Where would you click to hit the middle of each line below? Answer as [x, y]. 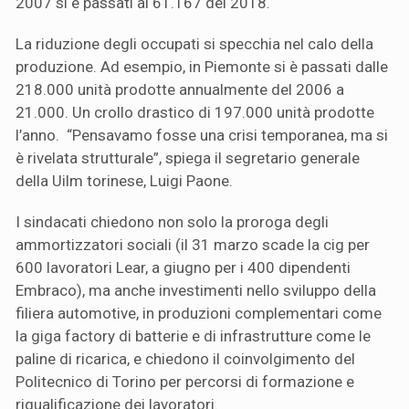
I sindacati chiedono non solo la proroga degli [172, 221]
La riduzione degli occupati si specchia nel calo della [194, 43]
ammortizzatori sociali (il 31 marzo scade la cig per [193, 244]
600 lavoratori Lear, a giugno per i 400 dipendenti [183, 267]
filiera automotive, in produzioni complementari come [199, 313]
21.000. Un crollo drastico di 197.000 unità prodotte [195, 112]
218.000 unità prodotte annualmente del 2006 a [180, 89]
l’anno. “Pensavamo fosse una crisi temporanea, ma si [202, 135]
